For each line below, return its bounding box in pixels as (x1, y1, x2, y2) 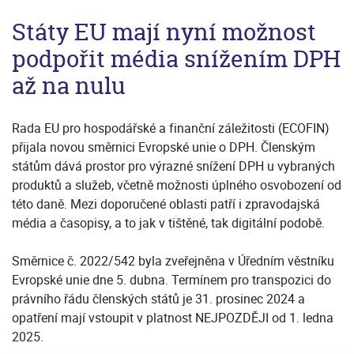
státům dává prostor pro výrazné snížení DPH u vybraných (12, 156, 335, 175)
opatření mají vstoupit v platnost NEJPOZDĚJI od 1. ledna (12, 308, 333, 326)
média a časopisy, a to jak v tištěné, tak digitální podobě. (12, 213, 325, 232)
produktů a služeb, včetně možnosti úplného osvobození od (12, 175, 341, 194)
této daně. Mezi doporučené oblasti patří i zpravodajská (12, 194, 320, 213)
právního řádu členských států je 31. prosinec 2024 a (12, 289, 305, 307)
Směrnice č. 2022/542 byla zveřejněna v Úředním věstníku (12, 251, 334, 269)
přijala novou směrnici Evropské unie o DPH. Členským (12, 137, 315, 156)
